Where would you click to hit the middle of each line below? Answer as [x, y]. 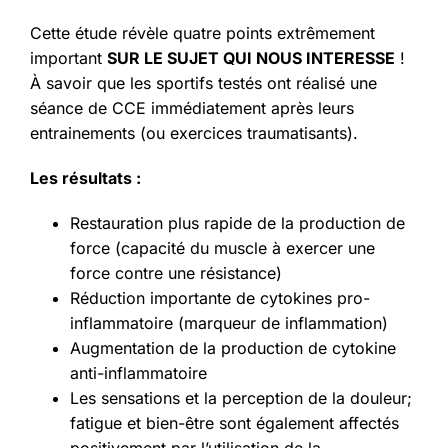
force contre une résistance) [176, 273]
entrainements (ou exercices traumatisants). [194, 133]
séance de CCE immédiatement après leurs [192, 108]
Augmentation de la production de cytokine [233, 348]
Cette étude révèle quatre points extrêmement [202, 33]
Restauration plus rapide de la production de [237, 223]
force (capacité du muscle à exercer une [222, 248]
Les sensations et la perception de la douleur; [241, 398]
